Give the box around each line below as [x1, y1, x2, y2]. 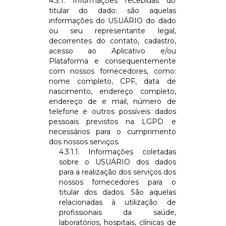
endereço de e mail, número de [48, 96, 176, 106]
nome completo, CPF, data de [48, 76, 176, 86]
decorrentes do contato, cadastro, [48, 36, 176, 45]
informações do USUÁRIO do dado [48, 16, 176, 25]
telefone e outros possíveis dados [48, 106, 176, 116]
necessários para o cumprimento [48, 127, 176, 136]
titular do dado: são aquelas [48, 6, 176, 15]
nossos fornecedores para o [59, 177, 176, 187]
